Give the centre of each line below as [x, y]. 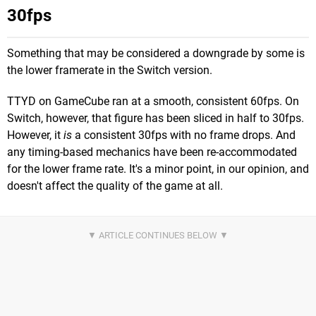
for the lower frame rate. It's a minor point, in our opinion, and [158, 169]
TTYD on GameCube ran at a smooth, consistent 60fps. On [153, 101]
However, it [35, 135]
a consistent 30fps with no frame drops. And [184, 135]
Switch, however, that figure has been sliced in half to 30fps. [156, 118]
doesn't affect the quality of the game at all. [115, 186]
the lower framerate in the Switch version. [110, 70]
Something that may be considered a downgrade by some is [156, 53]
